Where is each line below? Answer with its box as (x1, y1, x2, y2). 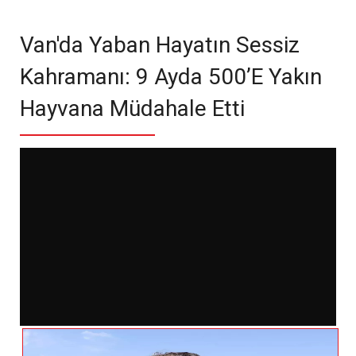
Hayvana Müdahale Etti (20, 95, 245, 122)
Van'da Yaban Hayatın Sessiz (20, 32, 300, 58)
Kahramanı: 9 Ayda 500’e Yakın (20, 64, 322, 90)
